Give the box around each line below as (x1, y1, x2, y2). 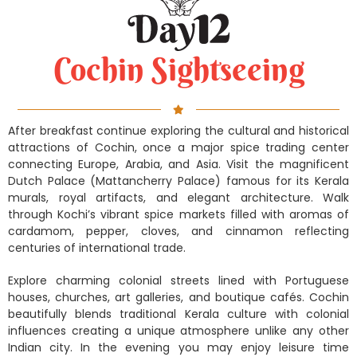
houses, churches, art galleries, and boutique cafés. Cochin (8, 288, 349, 305)
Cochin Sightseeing (53, 49, 304, 88)
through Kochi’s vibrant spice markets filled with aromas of (8, 206, 349, 222)
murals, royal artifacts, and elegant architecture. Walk (8, 189, 349, 206)
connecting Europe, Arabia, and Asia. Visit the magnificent (8, 155, 349, 172)
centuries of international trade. (8, 239, 186, 256)
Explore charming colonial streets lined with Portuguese (8, 272, 349, 288)
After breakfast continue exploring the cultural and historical (8, 122, 349, 139)
